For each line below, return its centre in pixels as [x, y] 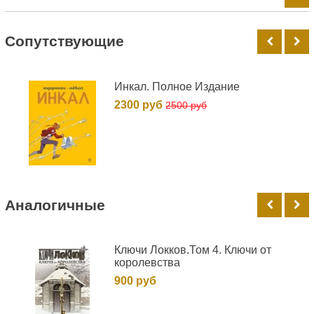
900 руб [136, 281]
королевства [148, 263]
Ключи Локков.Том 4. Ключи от [193, 250]
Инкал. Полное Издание [177, 86]
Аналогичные [55, 205]
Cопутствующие [64, 41]
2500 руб [186, 105]
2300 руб [140, 104]
